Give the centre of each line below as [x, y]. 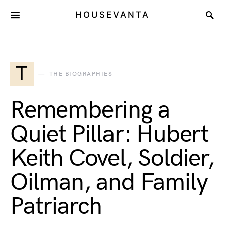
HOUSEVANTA [113, 15]
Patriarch [56, 207]
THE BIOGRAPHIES [81, 74]
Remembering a [90, 110]
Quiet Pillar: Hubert [109, 134]
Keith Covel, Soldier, [112, 158]
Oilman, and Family [109, 183]
